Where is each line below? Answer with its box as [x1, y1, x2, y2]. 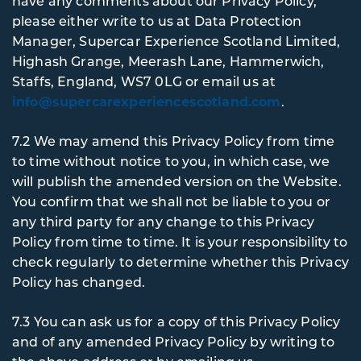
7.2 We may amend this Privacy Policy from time [12, 132, 335, 149]
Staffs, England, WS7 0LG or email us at [12, 73, 276, 89]
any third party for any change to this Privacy [12, 213, 315, 230]
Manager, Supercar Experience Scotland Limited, [12, 32, 341, 49]
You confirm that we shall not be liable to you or [12, 193, 330, 210]
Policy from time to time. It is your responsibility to [12, 233, 348, 250]
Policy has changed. [12, 273, 149, 290]
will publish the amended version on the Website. [12, 172, 342, 189]
